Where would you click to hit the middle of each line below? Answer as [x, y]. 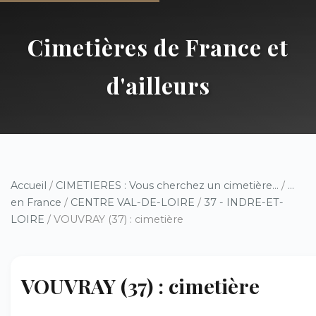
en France [36, 202]
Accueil [29, 186]
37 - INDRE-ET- [244, 202]
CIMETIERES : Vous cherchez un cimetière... [167, 186]
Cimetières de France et [158, 47]
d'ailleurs [158, 85]
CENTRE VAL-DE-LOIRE [133, 202]
